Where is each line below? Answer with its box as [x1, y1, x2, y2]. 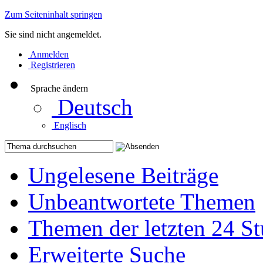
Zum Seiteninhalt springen [5, 9, 102, 19]
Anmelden [30, 49, 69, 59]
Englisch [54, 120, 86, 130]
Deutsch [58, 95, 133, 120]
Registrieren [31, 60, 75, 70]
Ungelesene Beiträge [28, 163, 218, 188]
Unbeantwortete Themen [28, 189, 255, 214]
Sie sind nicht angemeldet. [5, 29, 102, 39]
